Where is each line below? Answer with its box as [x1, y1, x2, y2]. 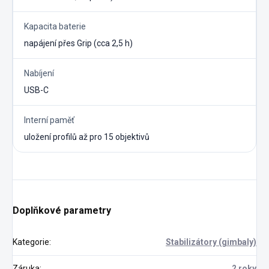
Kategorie [13, 237, 49, 247]
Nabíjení [24, 68, 54, 79]
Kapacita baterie [24, 22, 86, 32]
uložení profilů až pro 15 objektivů [24, 132, 150, 142]
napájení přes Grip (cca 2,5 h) [24, 38, 133, 49]
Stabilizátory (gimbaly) [166, 237, 256, 247]
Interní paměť [24, 115, 74, 125]
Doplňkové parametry [13, 205, 111, 217]
